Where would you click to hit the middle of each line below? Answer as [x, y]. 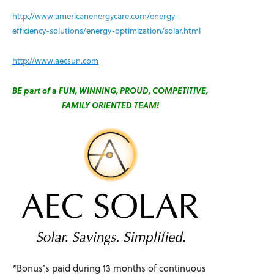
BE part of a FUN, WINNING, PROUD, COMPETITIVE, [110, 90]
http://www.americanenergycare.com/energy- [95, 16]
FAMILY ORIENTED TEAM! [110, 105]
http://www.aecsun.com [55, 60]
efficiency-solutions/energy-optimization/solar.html [106, 30]
